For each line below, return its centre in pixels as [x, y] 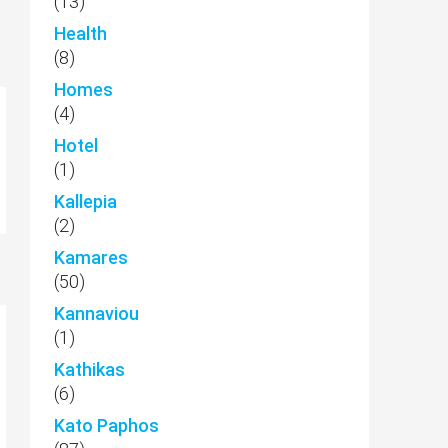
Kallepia [85, 201]
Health [80, 33]
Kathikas [89, 369]
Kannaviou [96, 313]
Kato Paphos [106, 425]
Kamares [91, 257]
